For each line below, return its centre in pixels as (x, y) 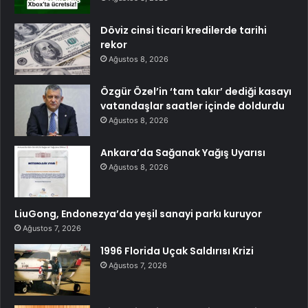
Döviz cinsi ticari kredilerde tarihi (184, 30)
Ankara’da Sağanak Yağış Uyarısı (183, 152)
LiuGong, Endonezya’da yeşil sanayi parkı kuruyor (138, 213)
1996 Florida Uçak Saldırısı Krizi (177, 251)
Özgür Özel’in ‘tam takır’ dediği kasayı (196, 91)
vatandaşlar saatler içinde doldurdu (192, 106)
